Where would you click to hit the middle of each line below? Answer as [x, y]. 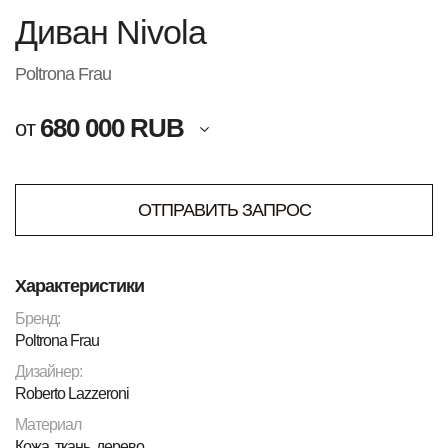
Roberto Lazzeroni [72, 394]
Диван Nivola [110, 32]
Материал [48, 425]
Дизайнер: [48, 372]
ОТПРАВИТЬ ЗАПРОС [224, 209]
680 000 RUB [112, 128]
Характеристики [79, 286]
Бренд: [37, 319]
